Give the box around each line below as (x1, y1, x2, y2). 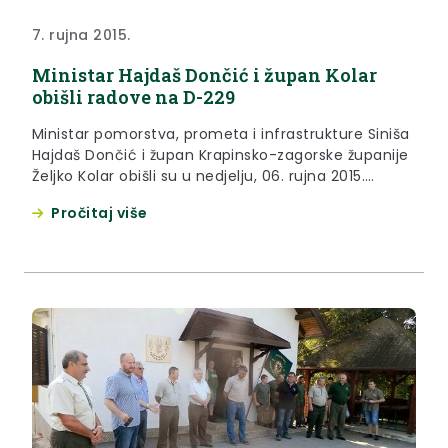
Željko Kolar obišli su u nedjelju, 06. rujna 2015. (32, 165, 365, 186)
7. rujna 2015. (32, 24, 131, 45)
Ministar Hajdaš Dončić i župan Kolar (32, 62, 377, 87)
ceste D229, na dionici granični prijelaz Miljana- (32, 207, 381, 228)
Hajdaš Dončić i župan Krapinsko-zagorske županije (32, 144, 409, 165)
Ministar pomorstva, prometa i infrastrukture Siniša (32, 123, 410, 144)
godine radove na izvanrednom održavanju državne (32, 186, 413, 207)
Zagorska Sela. (32, 228, 138, 249)
